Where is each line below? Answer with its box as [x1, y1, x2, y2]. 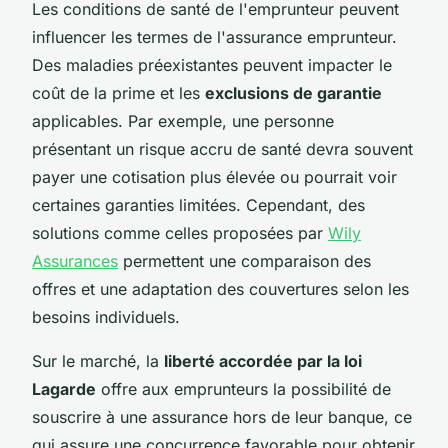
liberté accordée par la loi [164, 350, 362, 371]
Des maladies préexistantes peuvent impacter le [32, 54, 392, 75]
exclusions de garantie [205, 82, 382, 103]
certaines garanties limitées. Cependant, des [32, 194, 365, 215]
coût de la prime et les [32, 82, 205, 103]
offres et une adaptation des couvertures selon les [32, 278, 409, 299]
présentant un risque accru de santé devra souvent [32, 138, 413, 159]
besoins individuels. [32, 306, 180, 327]
